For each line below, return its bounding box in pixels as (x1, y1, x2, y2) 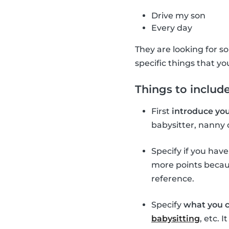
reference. (151, 174, 194, 184)
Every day (151, 23, 192, 33)
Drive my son (151, 11, 205, 21)
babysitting (151, 214, 200, 224)
